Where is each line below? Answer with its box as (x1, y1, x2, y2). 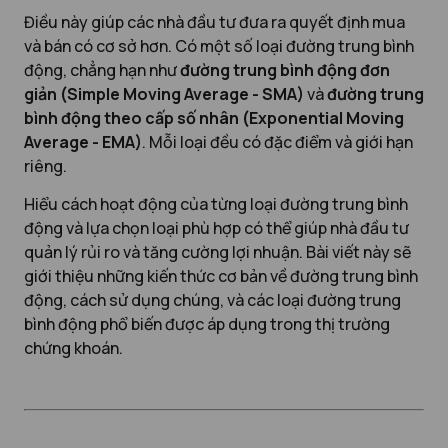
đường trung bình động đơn (180, 58, 390, 81)
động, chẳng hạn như (24, 58, 180, 81)
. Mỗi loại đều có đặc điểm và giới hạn (142, 130, 413, 153)
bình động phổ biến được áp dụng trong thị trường (24, 312, 390, 335)
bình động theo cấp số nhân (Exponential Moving (24, 106, 404, 129)
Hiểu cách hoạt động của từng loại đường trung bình (24, 192, 408, 215)
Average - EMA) (24, 130, 142, 153)
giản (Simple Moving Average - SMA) (24, 82, 304, 105)
